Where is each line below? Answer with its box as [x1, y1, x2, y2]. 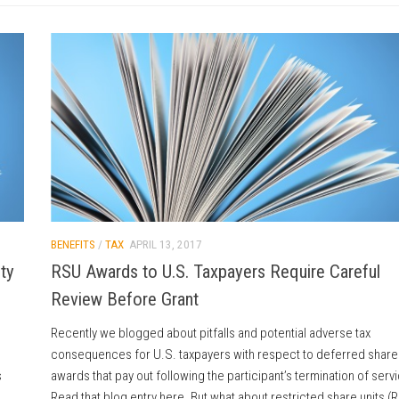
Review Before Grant [50, 289, 199, 311]
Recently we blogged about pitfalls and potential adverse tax [50, 325, 370, 342]
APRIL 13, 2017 [128, 238, 202, 252]
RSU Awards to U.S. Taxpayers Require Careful [50, 261, 380, 283]
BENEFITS [50, 238, 95, 252]
